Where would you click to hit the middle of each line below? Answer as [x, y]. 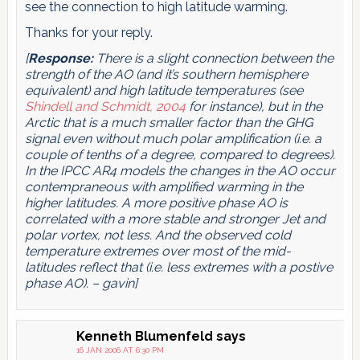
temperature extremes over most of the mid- [157, 252]
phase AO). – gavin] [81, 284]
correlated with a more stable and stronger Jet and [175, 219]
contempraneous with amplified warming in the [164, 187]
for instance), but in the [254, 107]
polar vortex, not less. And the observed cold [157, 235]
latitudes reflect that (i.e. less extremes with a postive [178, 268]
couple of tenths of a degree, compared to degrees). [180, 155]
